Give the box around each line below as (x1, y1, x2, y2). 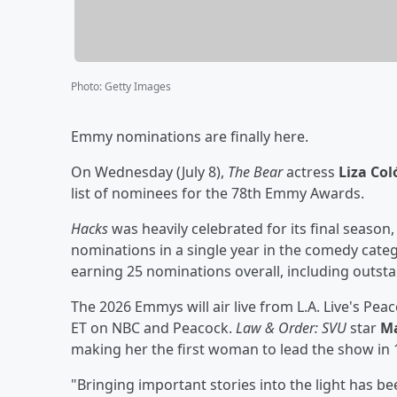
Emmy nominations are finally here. (71, 126, 308, 146)
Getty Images (105, 78, 171, 94)
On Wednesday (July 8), (71, 161, 228, 182)
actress (283, 161, 339, 182)
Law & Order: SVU (236, 317, 346, 338)
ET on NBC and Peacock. (71, 317, 236, 338)
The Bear (228, 161, 283, 182)
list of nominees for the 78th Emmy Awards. (71, 183, 364, 203)
